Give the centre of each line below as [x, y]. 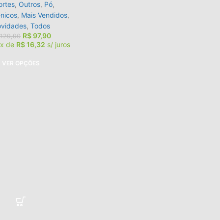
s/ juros [58, 45]
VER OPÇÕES [21, 63]
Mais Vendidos [44, 15]
